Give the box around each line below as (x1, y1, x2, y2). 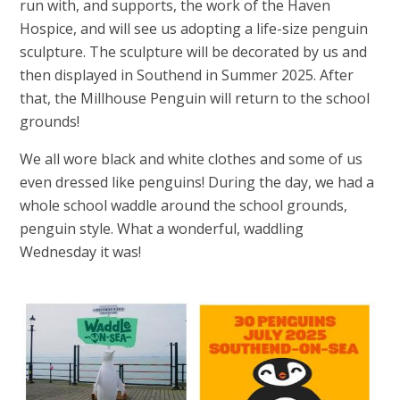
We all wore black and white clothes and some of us (20, 149, 363, 170)
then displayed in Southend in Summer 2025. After (20, 65, 354, 86)
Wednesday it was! (20, 242, 142, 262)
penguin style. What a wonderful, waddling (20, 219, 304, 239)
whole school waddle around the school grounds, (20, 196, 348, 216)
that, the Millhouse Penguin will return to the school (20, 88, 371, 109)
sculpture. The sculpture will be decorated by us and (20, 42, 368, 62)
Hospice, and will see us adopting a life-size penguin (20, 19, 369, 39)
